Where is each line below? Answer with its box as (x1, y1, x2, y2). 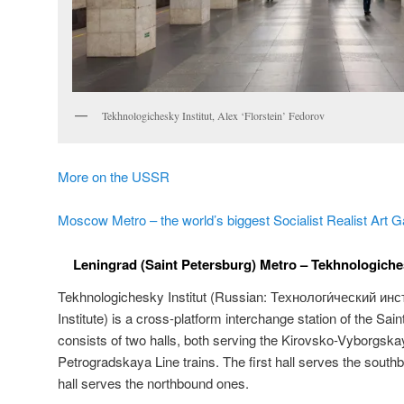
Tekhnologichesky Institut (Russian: (58, 286, 271, 306)
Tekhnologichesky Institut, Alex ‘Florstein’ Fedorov (102, 108, 325, 124)
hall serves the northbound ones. (58, 372, 249, 392)
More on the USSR (58, 166, 170, 186)
